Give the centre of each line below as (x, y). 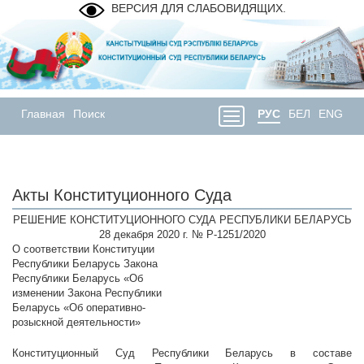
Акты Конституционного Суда (122, 195)
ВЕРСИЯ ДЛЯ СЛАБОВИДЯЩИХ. (198, 8)
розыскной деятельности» (76, 323)
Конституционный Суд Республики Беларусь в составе (182, 353)
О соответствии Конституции (83, 249)
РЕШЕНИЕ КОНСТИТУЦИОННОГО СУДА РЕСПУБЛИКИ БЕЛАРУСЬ (182, 220)
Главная (43, 114)
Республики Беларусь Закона (85, 264)
